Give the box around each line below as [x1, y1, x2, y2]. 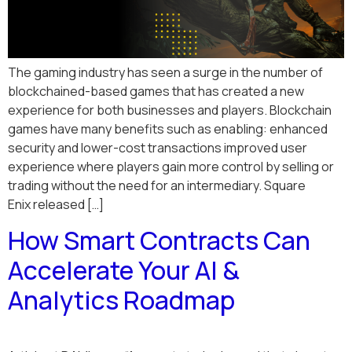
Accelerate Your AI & [8, 252, 240, 288]
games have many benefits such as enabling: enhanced [8, 120, 328, 138]
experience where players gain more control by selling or [8, 158, 334, 176]
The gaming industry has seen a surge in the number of [8, 64, 323, 82]
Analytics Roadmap [8, 282, 235, 317]
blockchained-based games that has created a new [8, 82, 304, 101]
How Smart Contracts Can [8, 222, 310, 258]
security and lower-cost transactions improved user [8, 139, 307, 157]
